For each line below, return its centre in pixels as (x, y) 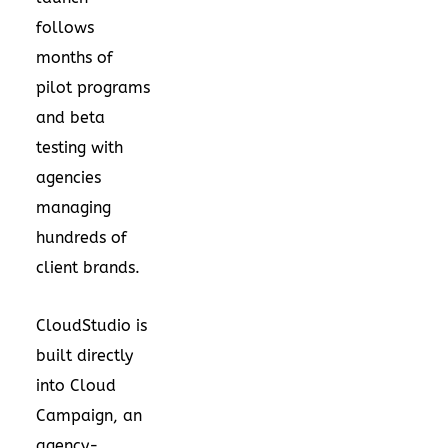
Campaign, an (89, 415)
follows (65, 27)
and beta (70, 117)
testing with (79, 147)
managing (73, 207)
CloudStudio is (91, 325)
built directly (84, 355)
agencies (68, 177)
